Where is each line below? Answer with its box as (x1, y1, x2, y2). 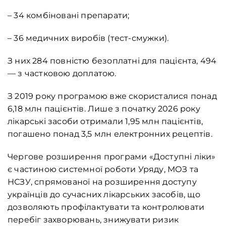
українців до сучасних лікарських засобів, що (8, 190, 200, 200)
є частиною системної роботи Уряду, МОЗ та (8, 164, 199, 175)
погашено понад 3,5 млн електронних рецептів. (8, 129, 212, 139)
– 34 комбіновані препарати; (8, 11, 130, 21)
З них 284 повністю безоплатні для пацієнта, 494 (8, 56, 217, 66)
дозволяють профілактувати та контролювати (8, 202, 205, 212)
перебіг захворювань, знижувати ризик (8, 215, 179, 225)
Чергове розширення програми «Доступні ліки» (8, 152, 216, 162)
